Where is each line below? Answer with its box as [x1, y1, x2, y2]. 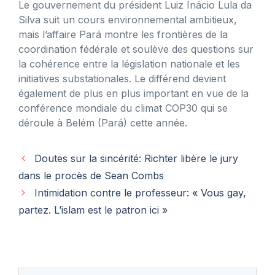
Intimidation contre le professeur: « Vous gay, [34, 186, 246, 199]
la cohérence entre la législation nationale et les [18, 57, 240, 70]
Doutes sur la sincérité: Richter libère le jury [34, 152, 238, 165]
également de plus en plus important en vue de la [18, 87, 249, 99]
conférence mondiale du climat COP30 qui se [18, 101, 228, 114]
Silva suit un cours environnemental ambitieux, [18, 13, 237, 26]
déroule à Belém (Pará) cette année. [18, 116, 187, 129]
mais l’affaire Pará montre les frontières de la [18, 28, 228, 41]
